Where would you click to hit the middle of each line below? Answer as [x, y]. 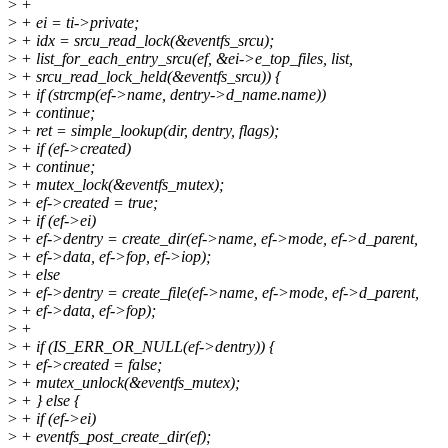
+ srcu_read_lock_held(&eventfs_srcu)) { [149, 77]
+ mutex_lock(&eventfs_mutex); [120, 185]
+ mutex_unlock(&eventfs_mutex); [128, 383]
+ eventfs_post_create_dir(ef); [114, 437]
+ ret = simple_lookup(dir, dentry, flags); [148, 131]
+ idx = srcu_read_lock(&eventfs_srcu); [145, 41]
